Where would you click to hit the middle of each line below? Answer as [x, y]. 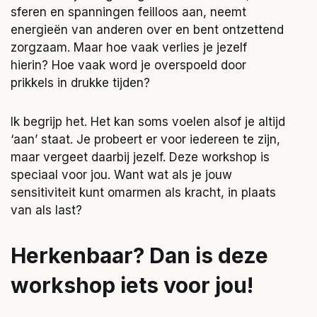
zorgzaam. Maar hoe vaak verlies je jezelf [129, 47]
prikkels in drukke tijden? [80, 83]
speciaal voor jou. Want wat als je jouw [121, 175]
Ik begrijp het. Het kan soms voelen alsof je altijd [148, 122]
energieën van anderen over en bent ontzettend [147, 30]
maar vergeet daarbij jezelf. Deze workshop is [140, 157]
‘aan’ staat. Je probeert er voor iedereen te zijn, [145, 139]
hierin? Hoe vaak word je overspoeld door [128, 65]
